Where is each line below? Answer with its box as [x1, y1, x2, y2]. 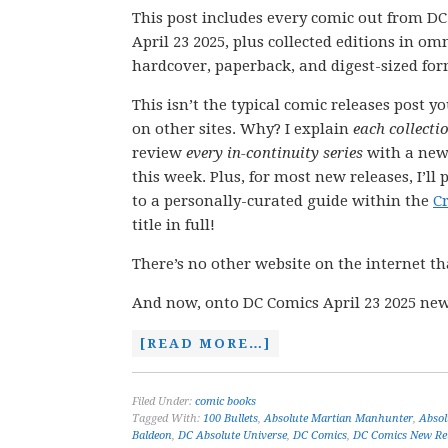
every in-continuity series [186, 144, 363, 162]
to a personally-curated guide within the [132, 192, 433, 210]
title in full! [132, 216, 215, 234]
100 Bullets [203, 412, 258, 425]
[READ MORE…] [140, 336, 271, 351]
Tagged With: [132, 412, 203, 425]
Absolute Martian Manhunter [264, 412, 413, 425]
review [132, 144, 186, 162]
